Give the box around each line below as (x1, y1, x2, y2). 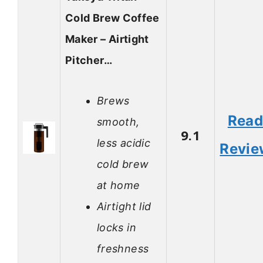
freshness (97, 242, 149, 255)
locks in (97, 221, 136, 234)
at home (97, 178, 140, 191)
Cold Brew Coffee (65, 12, 160, 25)
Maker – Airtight (65, 33, 149, 46)
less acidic (97, 136, 150, 149)
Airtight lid (97, 200, 151, 213)
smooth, (97, 115, 140, 128)
